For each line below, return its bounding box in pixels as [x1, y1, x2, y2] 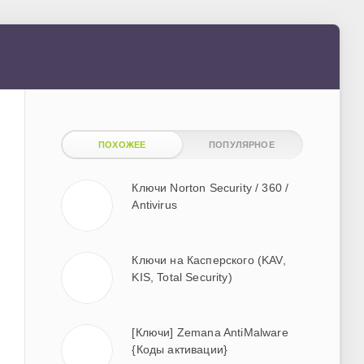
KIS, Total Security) [132, 270, 232, 284]
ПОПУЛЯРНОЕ [209, 139, 275, 149]
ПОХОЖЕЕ [98, 139, 146, 149]
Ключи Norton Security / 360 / [132, 180, 289, 194]
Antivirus [132, 197, 177, 211]
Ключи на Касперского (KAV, [132, 253, 286, 266]
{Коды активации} [132, 342, 228, 356]
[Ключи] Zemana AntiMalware [132, 325, 288, 339]
